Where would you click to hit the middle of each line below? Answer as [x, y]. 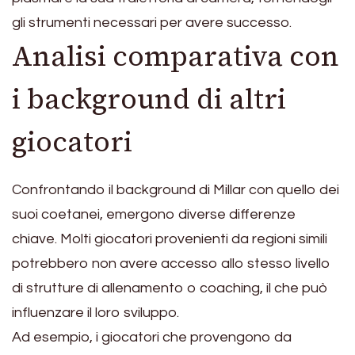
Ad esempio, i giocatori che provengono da [152, 337]
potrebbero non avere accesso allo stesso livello [171, 263]
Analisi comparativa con [176, 57]
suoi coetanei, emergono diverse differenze [154, 214]
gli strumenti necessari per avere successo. [152, 23]
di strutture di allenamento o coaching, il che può [170, 288]
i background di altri [149, 99]
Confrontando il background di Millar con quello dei [176, 189]
